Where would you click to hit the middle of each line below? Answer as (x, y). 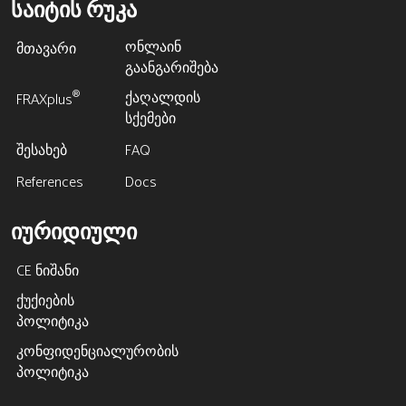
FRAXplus (45, 100)
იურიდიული (74, 230)
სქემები (151, 119)
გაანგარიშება (172, 68)
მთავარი (47, 49)
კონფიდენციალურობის (98, 352)
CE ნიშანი (48, 271)
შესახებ (42, 151)
